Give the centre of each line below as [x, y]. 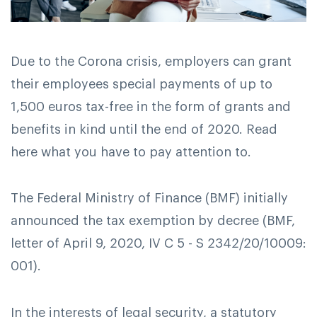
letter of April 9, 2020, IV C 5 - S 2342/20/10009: [158, 244]
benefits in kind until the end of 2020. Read [144, 129]
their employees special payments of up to [142, 84]
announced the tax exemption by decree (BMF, [153, 221]
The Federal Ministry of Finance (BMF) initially [149, 198]
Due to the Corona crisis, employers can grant [151, 61]
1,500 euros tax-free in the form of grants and [151, 106]
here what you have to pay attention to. [131, 152]
